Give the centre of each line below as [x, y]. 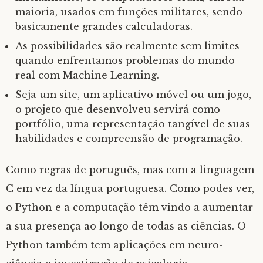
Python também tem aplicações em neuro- [114, 245]
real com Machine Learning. [87, 75]
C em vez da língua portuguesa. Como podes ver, [130, 188]
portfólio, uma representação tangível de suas [133, 124]
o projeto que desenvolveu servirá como [118, 109]
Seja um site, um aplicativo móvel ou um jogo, [133, 95]
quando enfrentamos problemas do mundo [125, 60]
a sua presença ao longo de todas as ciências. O [126, 226]
